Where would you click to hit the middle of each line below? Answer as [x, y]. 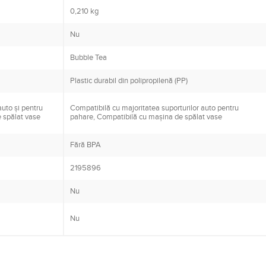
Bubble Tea [88, 58]
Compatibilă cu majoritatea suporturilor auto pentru [154, 108]
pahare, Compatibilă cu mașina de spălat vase [146, 117]
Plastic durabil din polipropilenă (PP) [129, 81]
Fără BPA [85, 145]
